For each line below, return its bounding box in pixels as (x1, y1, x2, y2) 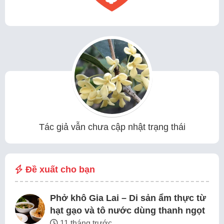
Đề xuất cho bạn (23, 164, 95, 175)
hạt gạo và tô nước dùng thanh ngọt (50, 205, 205, 216)
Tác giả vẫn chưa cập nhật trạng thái (38, 122, 185, 132)
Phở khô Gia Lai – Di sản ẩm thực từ (50, 193, 206, 203)
